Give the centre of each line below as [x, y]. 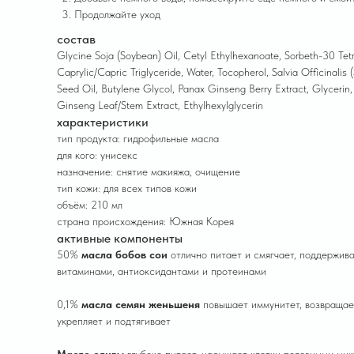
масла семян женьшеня [142, 304]
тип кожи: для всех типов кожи [127, 188]
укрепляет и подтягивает [114, 321]
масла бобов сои [124, 254]
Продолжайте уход [117, 14]
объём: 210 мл [90, 205]
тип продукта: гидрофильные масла [138, 138]
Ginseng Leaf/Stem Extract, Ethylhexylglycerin [160, 105]
